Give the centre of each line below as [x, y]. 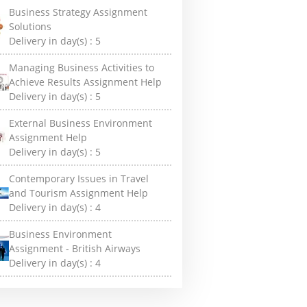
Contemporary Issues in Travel [79, 179]
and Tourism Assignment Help [79, 193]
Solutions [30, 26]
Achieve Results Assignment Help [86, 82]
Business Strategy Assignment [78, 12]
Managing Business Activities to [82, 67]
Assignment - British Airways [75, 248]
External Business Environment [81, 123]
